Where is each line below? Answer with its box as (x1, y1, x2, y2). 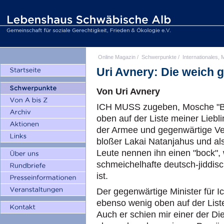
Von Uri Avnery (96, 86, 160, 96)
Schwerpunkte (141, 54, 176, 60)
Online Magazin (98, 54, 135, 60)
